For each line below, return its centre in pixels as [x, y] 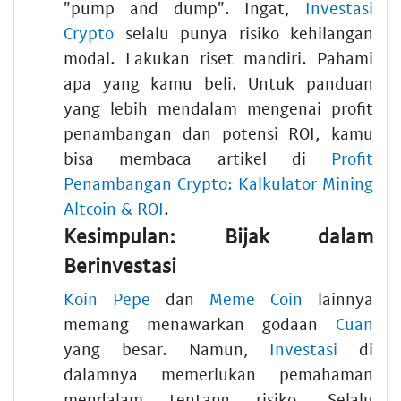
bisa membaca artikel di [197, 158]
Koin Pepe [107, 299]
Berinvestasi [120, 264]
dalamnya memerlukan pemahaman [218, 374]
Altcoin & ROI [114, 208]
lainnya [338, 299]
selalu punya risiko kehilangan [243, 32]
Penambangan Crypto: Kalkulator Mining [218, 183]
